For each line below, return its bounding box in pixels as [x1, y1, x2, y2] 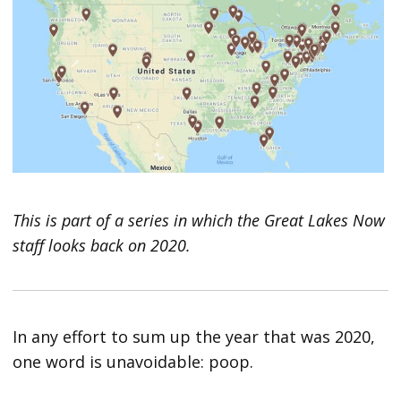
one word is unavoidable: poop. [13, 351, 254, 373]
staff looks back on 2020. [13, 235, 192, 257]
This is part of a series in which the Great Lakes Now [13, 209, 386, 232]
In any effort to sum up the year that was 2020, [13, 326, 376, 348]
